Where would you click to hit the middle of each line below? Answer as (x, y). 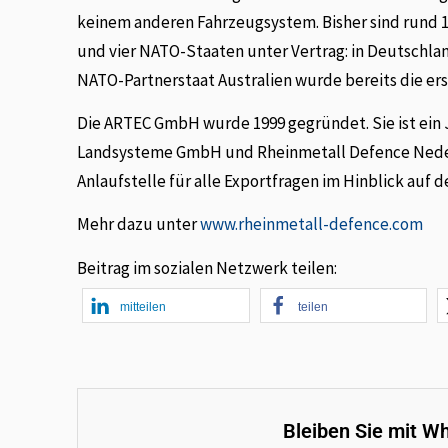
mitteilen (143, 306)
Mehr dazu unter (139, 224)
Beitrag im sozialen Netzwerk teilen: (207, 267)
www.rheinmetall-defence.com (312, 224)
